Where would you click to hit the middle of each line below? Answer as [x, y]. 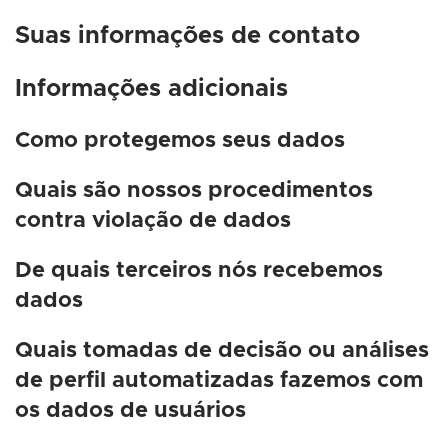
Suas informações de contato [187, 36]
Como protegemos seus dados [180, 141]
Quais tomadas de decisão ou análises [222, 351]
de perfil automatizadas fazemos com [219, 381]
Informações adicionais [151, 89]
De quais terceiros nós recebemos [199, 271]
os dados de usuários [130, 411]
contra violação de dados [153, 221]
